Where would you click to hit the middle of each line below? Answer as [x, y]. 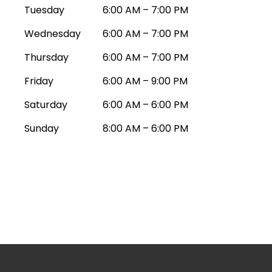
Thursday [46, 57]
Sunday [42, 128]
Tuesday [44, 10]
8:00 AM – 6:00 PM [146, 128]
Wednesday [53, 34]
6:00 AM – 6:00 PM [146, 105]
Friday [39, 81]
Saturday [46, 105]
